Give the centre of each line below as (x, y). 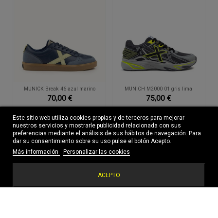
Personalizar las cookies (97, 152)
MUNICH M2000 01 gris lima (159, 89)
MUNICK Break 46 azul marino (59, 89)
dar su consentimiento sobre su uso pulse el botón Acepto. (92, 141)
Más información (36, 152)
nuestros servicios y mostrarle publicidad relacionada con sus (97, 126)
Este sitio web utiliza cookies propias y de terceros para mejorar (99, 118)
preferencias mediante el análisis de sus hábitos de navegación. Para (107, 133)
